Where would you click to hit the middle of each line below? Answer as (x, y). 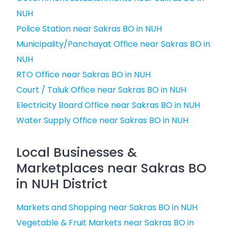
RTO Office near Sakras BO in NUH (83, 75)
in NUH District (62, 184)
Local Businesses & (77, 152)
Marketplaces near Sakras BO (111, 168)
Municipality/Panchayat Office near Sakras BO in (113, 44)
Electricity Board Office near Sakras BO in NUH (108, 105)
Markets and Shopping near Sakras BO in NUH (107, 207)
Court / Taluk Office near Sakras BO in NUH (101, 90)
